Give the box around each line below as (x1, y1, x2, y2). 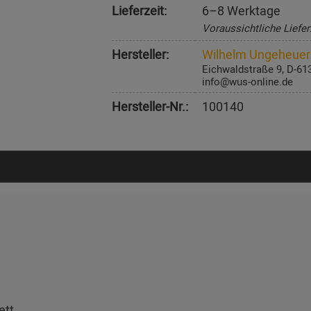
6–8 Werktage (201, 2, 280, 19)
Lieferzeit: (111, 2, 167, 19)
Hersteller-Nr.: (111, 98, 188, 115)
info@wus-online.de (201, 74, 293, 88)
